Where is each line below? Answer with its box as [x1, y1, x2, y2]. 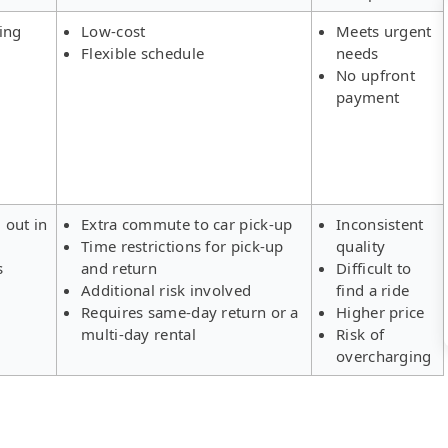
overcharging [336, 345, 432, 366]
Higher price [336, 301, 425, 322]
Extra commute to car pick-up [81, 213, 293, 234]
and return [81, 257, 157, 278]
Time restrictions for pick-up [81, 235, 284, 256]
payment [336, 86, 400, 107]
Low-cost [81, 20, 146, 41]
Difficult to [336, 257, 412, 278]
